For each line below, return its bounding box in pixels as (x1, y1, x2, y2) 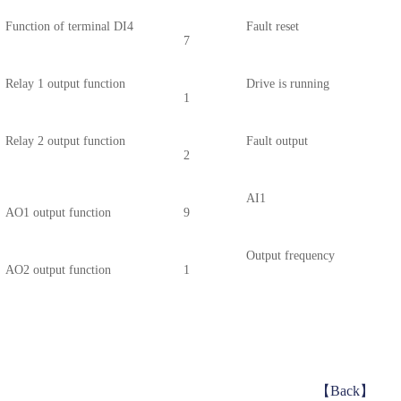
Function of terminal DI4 (4, 19, 133, 33)
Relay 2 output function (4, 133, 125, 148)
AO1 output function (4, 205, 111, 219)
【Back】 (315, 382, 374, 398)
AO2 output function (4, 262, 111, 277)
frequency (284, 248, 335, 262)
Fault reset (245, 19, 299, 33)
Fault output (245, 133, 308, 148)
